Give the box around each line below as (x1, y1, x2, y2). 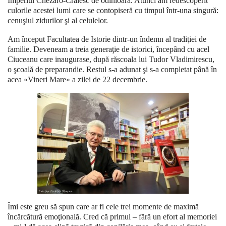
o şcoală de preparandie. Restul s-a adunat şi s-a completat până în (8, 65, 217, 74)
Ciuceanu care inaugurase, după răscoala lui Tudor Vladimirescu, (8, 55, 214, 64)
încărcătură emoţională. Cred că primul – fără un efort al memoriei (8, 212, 217, 221)
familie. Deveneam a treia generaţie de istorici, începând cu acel (8, 45, 209, 54)
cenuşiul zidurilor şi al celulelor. (8, 16, 108, 25)
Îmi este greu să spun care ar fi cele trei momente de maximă (8, 202, 199, 211)
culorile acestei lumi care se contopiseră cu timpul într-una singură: (8, 6, 218, 15)
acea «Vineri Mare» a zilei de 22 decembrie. (8, 75, 147, 84)
